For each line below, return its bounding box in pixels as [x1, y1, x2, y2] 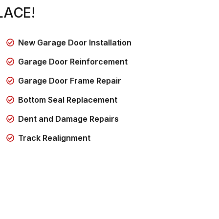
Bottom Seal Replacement [18, 94, 117, 105]
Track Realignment [18, 132, 90, 143]
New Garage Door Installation [18, 37, 131, 47]
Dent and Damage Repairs [18, 113, 119, 124]
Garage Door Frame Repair [18, 75, 121, 86]
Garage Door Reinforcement [18, 56, 128, 66]
